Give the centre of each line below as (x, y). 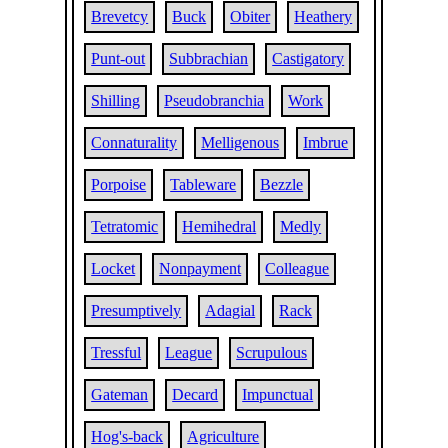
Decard (195, 394)
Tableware (203, 184)
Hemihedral (219, 226)
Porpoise (119, 184)
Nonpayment (200, 268)
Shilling (116, 100)
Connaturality (134, 142)
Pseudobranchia (214, 100)
